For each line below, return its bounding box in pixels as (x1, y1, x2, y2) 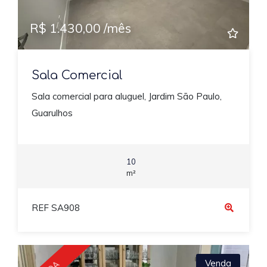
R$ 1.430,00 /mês (30, 20, 131, 36)
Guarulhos (31, 107, 73, 119)
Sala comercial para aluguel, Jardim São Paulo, (31, 91, 222, 103)
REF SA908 (31, 202, 80, 214)
